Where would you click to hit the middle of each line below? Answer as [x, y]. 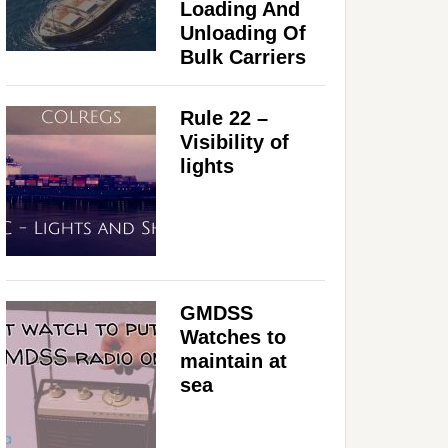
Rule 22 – [224, 117]
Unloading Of [243, 32]
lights [207, 165]
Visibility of [234, 141]
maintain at [233, 360]
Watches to [233, 336]
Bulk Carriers [243, 56]
